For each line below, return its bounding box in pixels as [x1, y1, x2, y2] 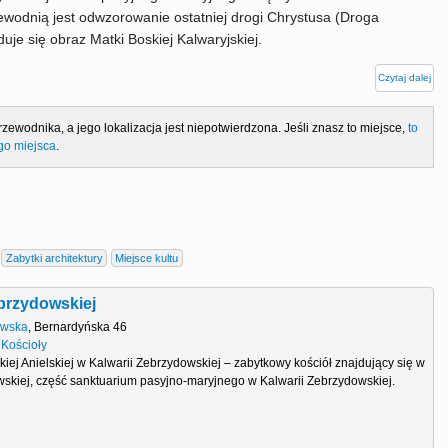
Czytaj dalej [378, 71, 431, 83]
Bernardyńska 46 [34, 319, 128, 334]
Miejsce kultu [115, 251, 179, 264]
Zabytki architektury [5, 251, 103, 264]
